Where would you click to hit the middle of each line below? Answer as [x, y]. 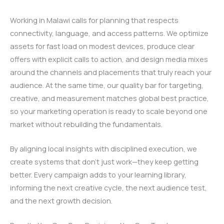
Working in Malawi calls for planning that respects [94, 20]
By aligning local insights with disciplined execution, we [103, 149]
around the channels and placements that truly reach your [111, 72]
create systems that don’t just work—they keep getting [104, 162]
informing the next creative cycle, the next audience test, [108, 188]
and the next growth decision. [61, 201]
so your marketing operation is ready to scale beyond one [109, 111]
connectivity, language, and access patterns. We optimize [109, 33]
